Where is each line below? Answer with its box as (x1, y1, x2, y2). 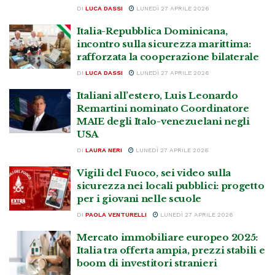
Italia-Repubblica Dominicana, (77, 25, 228, 37)
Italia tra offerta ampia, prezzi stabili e (77, 244, 265, 256)
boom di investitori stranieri (77, 257, 217, 269)
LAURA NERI (85, 147, 122, 153)
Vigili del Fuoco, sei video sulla (77, 167, 231, 179)
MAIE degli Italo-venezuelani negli (77, 115, 250, 127)
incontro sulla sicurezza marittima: (77, 38, 251, 50)
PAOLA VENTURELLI (85, 211, 147, 218)
